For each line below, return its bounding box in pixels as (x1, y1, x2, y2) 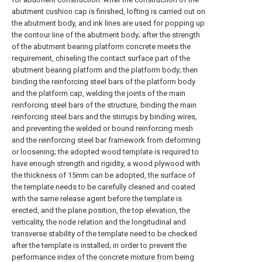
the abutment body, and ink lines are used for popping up (12, 19, 205, 27)
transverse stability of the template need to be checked (12, 229, 197, 238)
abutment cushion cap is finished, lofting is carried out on (12, 7, 205, 16)
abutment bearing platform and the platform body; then (12, 65, 198, 74)
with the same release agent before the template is (12, 194, 182, 203)
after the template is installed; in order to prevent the (12, 241, 187, 250)
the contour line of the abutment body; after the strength (12, 30, 200, 39)
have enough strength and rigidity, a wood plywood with (12, 159, 200, 168)
